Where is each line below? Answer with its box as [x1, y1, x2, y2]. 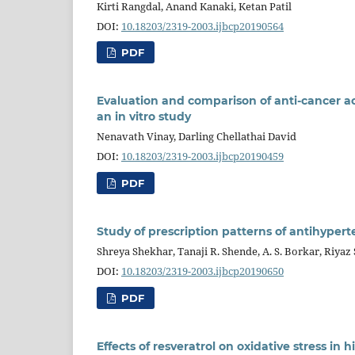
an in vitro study [97, 109, 191, 124]
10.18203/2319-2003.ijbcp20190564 [121, 18, 284, 33]
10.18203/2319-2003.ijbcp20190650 [121, 264, 284, 279]
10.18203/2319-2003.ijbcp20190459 [121, 149, 284, 164]
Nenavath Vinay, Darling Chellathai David [97, 129, 296, 144]
